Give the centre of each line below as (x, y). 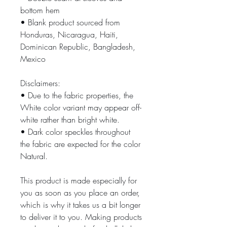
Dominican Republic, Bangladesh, (78, 47)
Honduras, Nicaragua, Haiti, (69, 34)
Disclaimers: (42, 83)
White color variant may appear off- (81, 107)
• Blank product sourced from (70, 22)
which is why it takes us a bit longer (80, 205)
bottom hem (40, 10)
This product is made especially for (79, 180)
